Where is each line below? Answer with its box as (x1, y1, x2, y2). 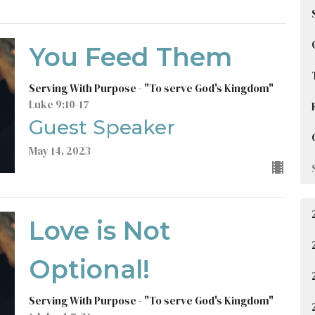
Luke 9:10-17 (28, 97, 89, 112)
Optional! (28, 254, 150, 285)
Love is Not (28, 215, 171, 246)
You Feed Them (28, 41, 232, 72)
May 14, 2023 (28, 143, 91, 158)
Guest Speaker (28, 115, 175, 139)
